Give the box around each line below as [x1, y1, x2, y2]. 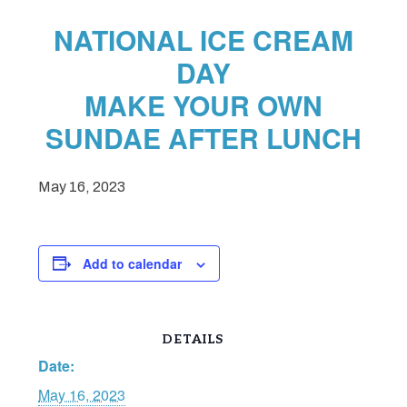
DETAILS [162, 331, 223, 347]
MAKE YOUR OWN [84, 84, 323, 124]
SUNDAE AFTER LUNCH [45, 117, 362, 157]
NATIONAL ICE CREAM [54, 19, 353, 59]
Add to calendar [83, 253, 183, 273]
